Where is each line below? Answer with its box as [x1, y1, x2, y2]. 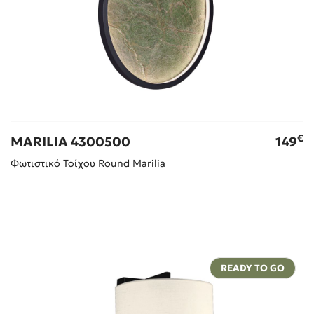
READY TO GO [221, 262, 285, 275]
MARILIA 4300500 [10, 134, 130, 151]
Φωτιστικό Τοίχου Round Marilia [10, 157, 165, 170]
